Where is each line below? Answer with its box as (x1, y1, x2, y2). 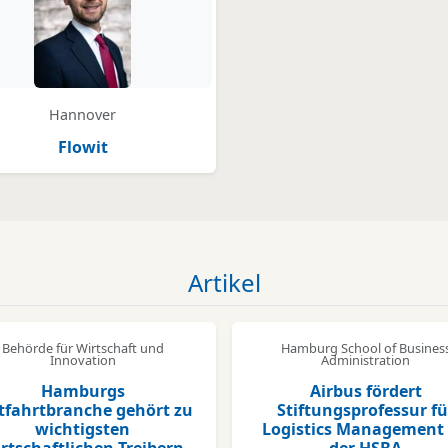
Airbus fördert (309, 380, 422, 402)
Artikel (187, 266, 261, 299)
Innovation (49, 351, 116, 369)
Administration (321, 351, 410, 369)
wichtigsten (35, 418, 130, 440)
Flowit (57, 136, 108, 158)
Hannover (49, 105, 116, 124)
